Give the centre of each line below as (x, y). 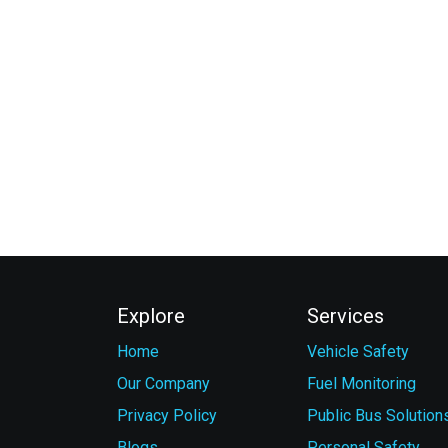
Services (345, 316)
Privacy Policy (167, 415)
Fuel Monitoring (361, 383)
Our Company (163, 383)
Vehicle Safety (358, 351)
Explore (151, 316)
